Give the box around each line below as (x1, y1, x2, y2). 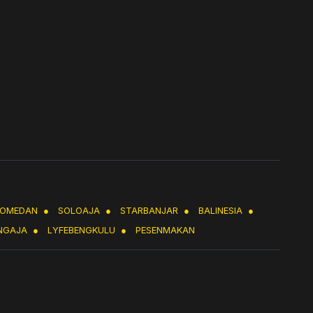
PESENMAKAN (136, 224, 195, 236)
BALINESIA (198, 205, 242, 217)
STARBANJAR (120, 205, 178, 217)
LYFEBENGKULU (48, 224, 115, 236)
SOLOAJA (58, 205, 100, 217)
